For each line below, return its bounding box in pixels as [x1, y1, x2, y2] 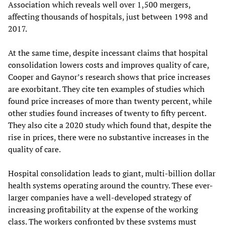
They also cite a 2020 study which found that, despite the [8, 119, 211, 131]
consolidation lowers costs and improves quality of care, [8, 59, 209, 70]
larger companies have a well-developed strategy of [8, 191, 191, 203]
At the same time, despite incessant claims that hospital [8, 47, 208, 58]
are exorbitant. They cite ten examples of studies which [8, 83, 204, 94]
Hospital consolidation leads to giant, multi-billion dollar [8, 167, 215, 179]
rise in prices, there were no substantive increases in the [8, 131, 209, 143]
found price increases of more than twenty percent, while [8, 95, 212, 106]
